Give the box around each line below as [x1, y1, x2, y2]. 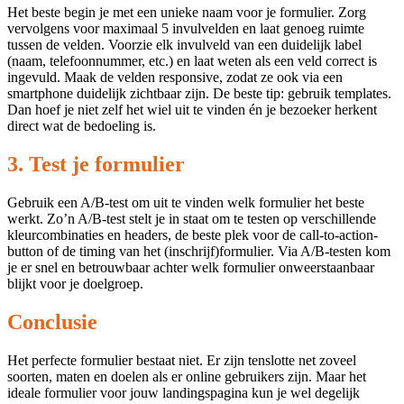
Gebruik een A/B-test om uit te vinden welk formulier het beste [7, 195, 364, 211]
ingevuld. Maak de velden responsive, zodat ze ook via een [7, 69, 343, 86]
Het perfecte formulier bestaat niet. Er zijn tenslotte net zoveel [7, 353, 356, 369]
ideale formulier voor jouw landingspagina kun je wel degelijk [7, 385, 360, 401]
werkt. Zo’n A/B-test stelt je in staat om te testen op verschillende [7, 211, 376, 227]
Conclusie [7, 310, 97, 335]
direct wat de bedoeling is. [7, 118, 156, 134]
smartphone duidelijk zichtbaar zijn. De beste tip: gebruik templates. [7, 86, 391, 102]
